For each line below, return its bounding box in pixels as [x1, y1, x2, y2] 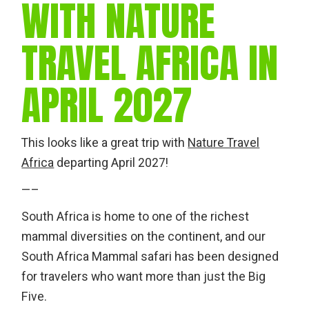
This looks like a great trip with [21, 134, 188, 152]
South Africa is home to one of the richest [21, 208, 250, 226]
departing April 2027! [54, 154, 169, 172]
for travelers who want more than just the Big [21, 268, 266, 286]
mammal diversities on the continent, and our [21, 228, 266, 246]
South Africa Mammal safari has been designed [21, 248, 279, 266]
